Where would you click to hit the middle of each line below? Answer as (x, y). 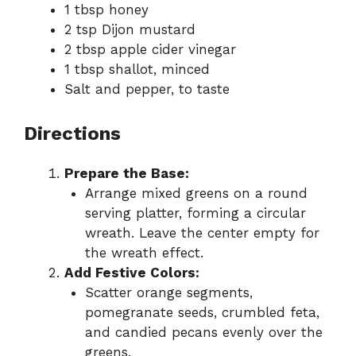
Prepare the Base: (127, 174)
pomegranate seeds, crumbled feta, (202, 313)
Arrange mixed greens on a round (196, 193)
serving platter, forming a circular (195, 213)
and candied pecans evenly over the (203, 333)
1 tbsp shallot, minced (137, 69)
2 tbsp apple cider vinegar (150, 49)
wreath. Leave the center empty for (202, 233)
